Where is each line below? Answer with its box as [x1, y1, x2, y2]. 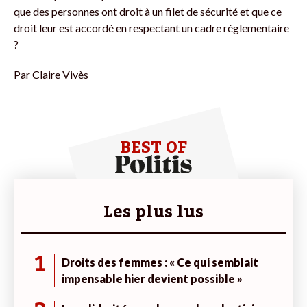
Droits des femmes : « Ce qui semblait [62, 255, 258, 269]
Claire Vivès [32, 67, 88, 81]
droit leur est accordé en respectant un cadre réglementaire [14, 21, 289, 34]
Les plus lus [103, 195, 204, 229]
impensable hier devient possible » [62, 271, 243, 285]
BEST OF [120, 130, 187, 164]
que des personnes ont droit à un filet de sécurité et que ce [14, 4, 282, 18]
